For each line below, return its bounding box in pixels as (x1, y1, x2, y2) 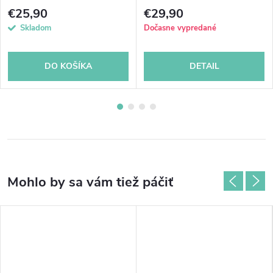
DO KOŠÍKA (44, 60, 92, 72)
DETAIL (189, 60, 219, 72)
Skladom (20, 22, 51, 34)
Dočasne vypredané (144, 22, 216, 34)
